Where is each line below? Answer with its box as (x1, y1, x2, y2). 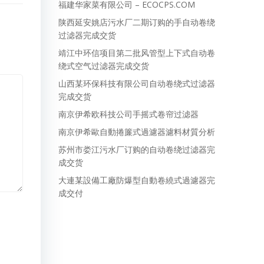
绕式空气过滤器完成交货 (58, 60, 149, 71)
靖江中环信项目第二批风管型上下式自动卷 (58, 47, 215, 58)
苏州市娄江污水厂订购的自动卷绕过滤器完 (58, 144, 215, 155)
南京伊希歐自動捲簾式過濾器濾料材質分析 (58, 126, 215, 137)
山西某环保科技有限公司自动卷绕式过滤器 (58, 78, 215, 89)
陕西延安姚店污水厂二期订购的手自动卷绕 (58, 16, 215, 28)
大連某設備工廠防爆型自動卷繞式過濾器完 (58, 174, 215, 186)
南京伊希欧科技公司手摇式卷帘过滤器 (58, 108, 199, 120)
